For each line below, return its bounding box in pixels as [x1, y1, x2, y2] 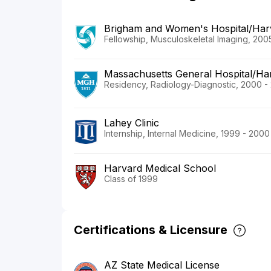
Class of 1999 [104, 174, 158, 184]
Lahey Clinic [104, 117, 159, 129]
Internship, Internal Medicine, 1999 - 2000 [104, 128, 270, 139]
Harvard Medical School [104, 162, 216, 175]
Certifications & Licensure [74, 223, 227, 238]
